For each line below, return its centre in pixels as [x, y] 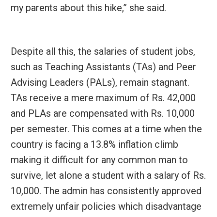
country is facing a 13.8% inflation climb [94, 144]
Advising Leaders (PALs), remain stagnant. [100, 82]
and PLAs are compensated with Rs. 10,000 [102, 113]
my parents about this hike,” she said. [89, 8]
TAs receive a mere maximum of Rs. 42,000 [103, 98]
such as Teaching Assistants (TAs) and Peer [103, 67]
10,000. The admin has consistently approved [106, 191]
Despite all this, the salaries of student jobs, [103, 51]
